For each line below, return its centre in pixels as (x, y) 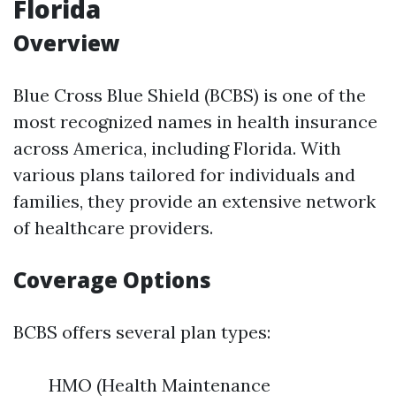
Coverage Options (112, 280)
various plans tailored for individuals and (184, 175)
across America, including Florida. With (177, 148)
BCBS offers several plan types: (142, 332)
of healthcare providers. (113, 228)
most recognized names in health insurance (195, 122)
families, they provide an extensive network (194, 201)
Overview (67, 43)
